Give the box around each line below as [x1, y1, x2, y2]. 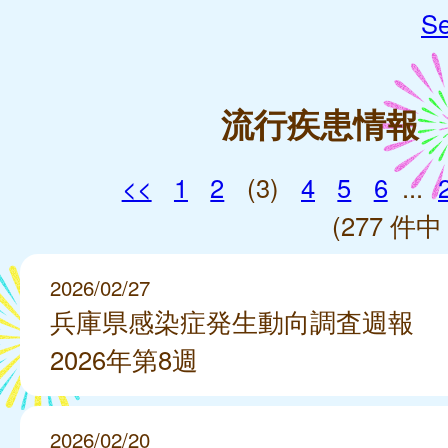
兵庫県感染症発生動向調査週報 [50, 302, 414, 339]
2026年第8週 [50, 340, 198, 377]
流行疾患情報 [221, 99, 419, 147]
